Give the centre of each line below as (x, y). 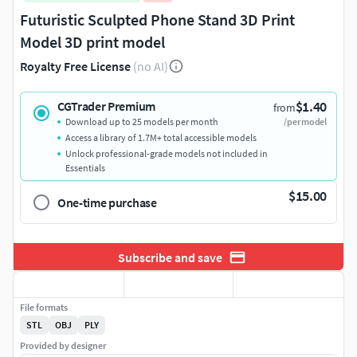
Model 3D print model (92, 42)
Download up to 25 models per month (142, 122)
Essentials (85, 168)
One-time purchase (107, 203)
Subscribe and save (170, 257)
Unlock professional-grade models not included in (167, 154)
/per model (305, 122)
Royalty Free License (75, 67)
